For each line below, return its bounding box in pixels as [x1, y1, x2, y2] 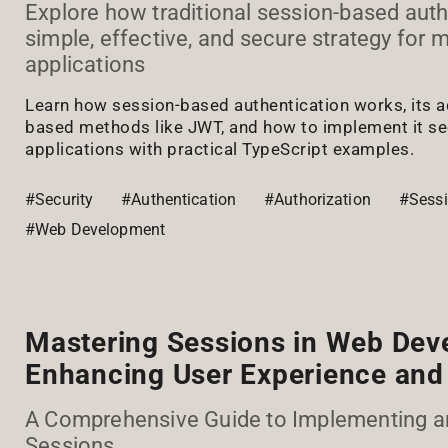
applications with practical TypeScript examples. [25, 138, 414, 159]
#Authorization [264, 189, 371, 209]
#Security [25, 189, 94, 209]
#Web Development [25, 219, 166, 239]
